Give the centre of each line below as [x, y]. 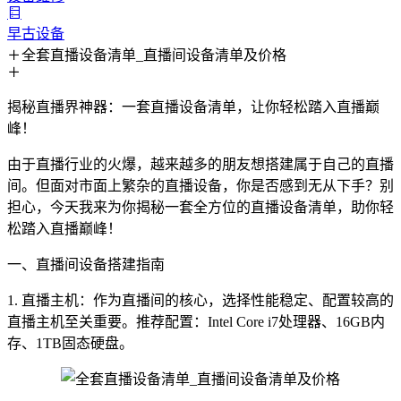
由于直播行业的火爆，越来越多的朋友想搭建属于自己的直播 [200, 164]
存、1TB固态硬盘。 [70, 343]
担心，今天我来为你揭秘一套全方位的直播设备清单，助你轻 [200, 207]
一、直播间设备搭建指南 [86, 264]
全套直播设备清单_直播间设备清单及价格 [154, 55]
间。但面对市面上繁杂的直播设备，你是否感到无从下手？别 [200, 186]
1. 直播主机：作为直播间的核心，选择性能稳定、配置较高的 [200, 300]
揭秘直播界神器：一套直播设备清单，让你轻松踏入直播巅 [193, 107]
